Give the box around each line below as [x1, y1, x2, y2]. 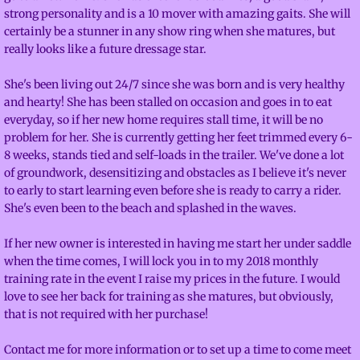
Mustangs [39, 224, 115, 243]
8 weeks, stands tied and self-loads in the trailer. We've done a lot [4, 148, 344, 162]
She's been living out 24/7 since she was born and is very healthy [4, 77, 345, 92]
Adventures [19, 183, 107, 202]
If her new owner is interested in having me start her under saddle [4, 236, 351, 251]
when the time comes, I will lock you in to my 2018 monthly [4, 254, 318, 268]
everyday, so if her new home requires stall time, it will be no [4, 112, 323, 127]
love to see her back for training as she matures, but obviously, [4, 289, 333, 304]
